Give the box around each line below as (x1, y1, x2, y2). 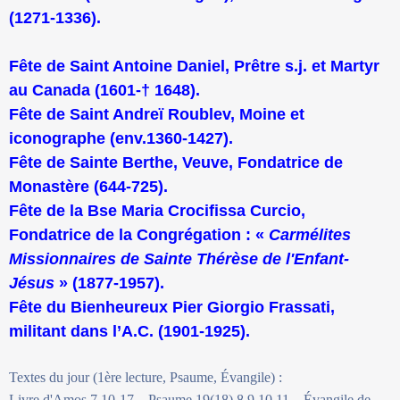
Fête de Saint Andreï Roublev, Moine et (9, 104, 304, 123)
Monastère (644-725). (9, 177, 168, 196)
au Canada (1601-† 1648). (9, 80, 200, 99)
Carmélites (269, 225, 351, 244)
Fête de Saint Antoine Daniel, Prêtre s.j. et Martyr (9, 56, 379, 75)
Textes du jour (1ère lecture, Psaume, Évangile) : (9, 369, 282, 385)
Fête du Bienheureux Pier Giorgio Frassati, (9, 297, 335, 316)
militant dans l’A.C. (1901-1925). (9, 321, 250, 340)
